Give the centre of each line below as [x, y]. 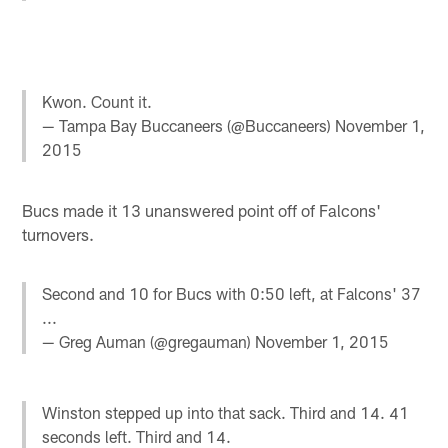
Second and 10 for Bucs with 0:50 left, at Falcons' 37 [232, 294]
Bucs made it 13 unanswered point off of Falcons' [202, 210]
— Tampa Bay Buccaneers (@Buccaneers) [189, 125]
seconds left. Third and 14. [137, 436]
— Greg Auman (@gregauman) [149, 342]
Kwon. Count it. [97, 101]
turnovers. [58, 234]
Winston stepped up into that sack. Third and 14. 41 [226, 412]
